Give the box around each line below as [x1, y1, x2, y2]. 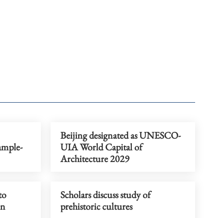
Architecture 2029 [60, 152, 129, 165]
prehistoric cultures [60, 200, 132, 213]
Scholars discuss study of [60, 188, 150, 201]
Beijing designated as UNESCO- [60, 128, 181, 142]
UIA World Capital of [60, 140, 142, 153]
